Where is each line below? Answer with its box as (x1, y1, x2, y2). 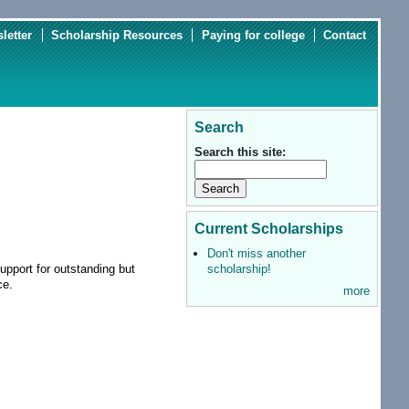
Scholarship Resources (50, 27, 183, 42)
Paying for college (201, 27, 305, 42)
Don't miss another (206, 246, 306, 261)
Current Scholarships (194, 220, 344, 237)
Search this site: (194, 145, 287, 160)
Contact (323, 27, 367, 42)
